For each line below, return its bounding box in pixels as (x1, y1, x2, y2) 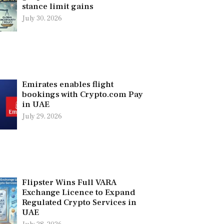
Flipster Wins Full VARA (21, 176, 116, 188)
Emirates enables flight (21, 78, 113, 90)
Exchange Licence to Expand (21, 186, 135, 198)
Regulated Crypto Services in (21, 196, 136, 208)
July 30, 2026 (21, 13, 62, 23)
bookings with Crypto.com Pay (21, 88, 143, 100)
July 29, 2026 (21, 111, 62, 121)
